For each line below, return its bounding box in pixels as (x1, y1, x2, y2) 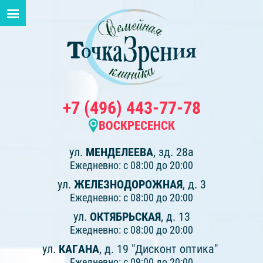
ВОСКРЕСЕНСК (99, 119, 175, 133)
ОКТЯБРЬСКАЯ (89, 210, 161, 224)
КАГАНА (59, 242, 99, 257)
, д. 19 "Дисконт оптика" (99, 242, 221, 257)
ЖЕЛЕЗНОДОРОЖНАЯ (73, 177, 183, 192)
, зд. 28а (153, 145, 194, 160)
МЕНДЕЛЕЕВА (86, 145, 153, 160)
